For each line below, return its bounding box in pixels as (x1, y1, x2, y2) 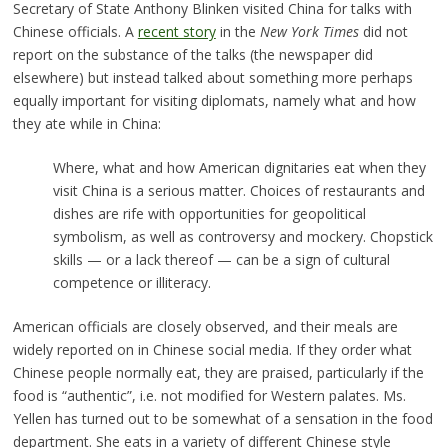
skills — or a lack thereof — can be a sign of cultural (52, 249, 390, 269)
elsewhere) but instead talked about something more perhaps (12, 67, 413, 87)
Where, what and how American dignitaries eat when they (52, 157, 426, 177)
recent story (137, 21, 216, 41)
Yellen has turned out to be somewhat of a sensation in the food (12, 408, 433, 428)
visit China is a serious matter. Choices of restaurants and (52, 180, 425, 200)
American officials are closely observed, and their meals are (12, 316, 398, 336)
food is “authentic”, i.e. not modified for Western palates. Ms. (12, 385, 406, 405)
